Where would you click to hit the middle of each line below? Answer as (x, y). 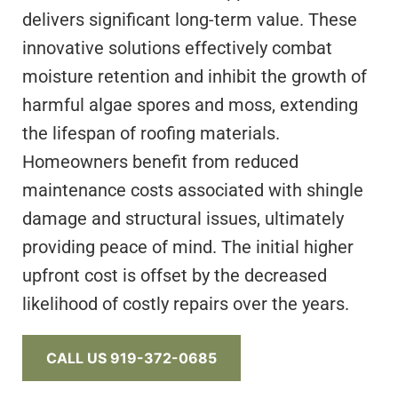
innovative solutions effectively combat (177, 48)
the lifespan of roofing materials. (151, 134)
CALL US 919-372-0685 (131, 358)
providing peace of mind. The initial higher (188, 247)
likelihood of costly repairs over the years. (186, 304)
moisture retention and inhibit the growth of (195, 77)
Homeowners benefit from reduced (160, 162)
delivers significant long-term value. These (190, 20)
